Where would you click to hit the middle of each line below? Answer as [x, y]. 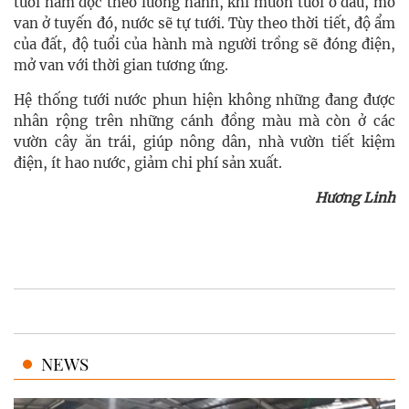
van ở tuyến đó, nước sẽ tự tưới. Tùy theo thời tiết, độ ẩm [204, 24]
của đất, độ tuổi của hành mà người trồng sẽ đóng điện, [204, 45]
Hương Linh [353, 198]
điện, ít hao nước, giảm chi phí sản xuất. [148, 163]
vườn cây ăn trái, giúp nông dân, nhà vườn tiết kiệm [204, 142]
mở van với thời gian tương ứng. [121, 66]
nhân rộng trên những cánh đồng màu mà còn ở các [204, 121]
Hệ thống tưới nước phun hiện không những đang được [204, 100]
